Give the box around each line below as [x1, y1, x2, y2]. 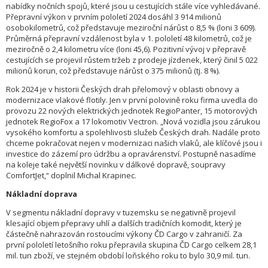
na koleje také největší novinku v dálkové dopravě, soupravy [6, 159, 226, 170]
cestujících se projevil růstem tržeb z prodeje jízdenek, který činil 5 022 [6, 54, 258, 66]
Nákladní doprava [6, 188, 77, 200]
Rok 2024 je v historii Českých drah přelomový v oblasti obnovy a [6, 84, 239, 95]
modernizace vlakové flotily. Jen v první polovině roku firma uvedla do [6, 95, 258, 106]
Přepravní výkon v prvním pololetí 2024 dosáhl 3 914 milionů [6, 11, 221, 23]
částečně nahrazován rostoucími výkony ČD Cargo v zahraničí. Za [6, 229, 242, 240]
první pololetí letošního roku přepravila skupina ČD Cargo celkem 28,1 [6, 239, 257, 251]
